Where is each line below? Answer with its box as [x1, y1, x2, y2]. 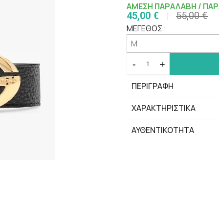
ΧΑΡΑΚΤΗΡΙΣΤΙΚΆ [131, 103, 196, 114]
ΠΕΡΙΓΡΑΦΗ [131, 81, 174, 92]
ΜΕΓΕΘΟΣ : [127, 23, 166, 34]
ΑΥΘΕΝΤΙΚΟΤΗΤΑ [131, 125, 194, 136]
